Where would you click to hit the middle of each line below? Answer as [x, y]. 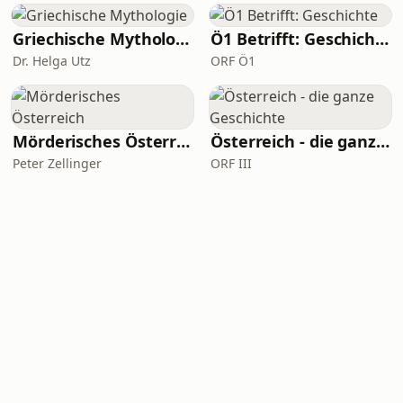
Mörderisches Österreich [184, 141]
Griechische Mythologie [183, 39]
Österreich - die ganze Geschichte [383, 141]
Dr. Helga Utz [52, 61]
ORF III [231, 163]
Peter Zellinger [57, 163]
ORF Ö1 [233, 61]
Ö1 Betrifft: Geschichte [382, 39]
